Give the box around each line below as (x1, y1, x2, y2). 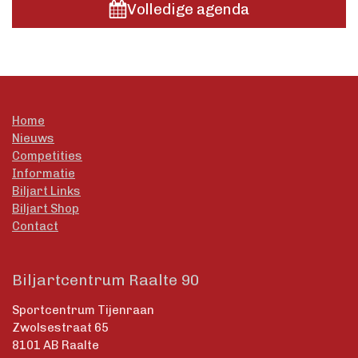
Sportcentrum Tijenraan (12, 303, 154, 318)
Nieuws (12, 131, 54, 146)
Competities (12, 149, 82, 164)
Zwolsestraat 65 (12, 320, 109, 336)
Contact (12, 219, 58, 234)
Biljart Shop (12, 201, 79, 217)
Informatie (12, 166, 75, 181)
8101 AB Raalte (12, 338, 99, 353)
